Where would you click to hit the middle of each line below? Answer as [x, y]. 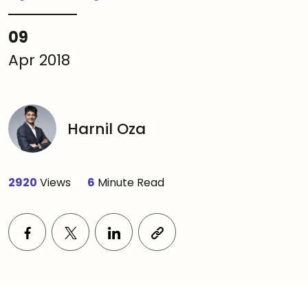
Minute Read [130, 183]
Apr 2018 [39, 60]
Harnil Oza [107, 129]
